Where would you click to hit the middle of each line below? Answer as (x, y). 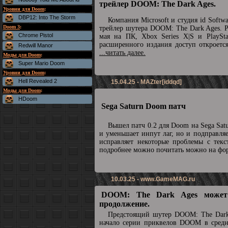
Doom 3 (11, 27)
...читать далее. (122, 53)
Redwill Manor (36, 45)
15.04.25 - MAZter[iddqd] (146, 82)
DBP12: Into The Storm (47, 17)
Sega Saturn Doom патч (144, 106)
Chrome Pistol (36, 35)
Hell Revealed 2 (38, 81)
